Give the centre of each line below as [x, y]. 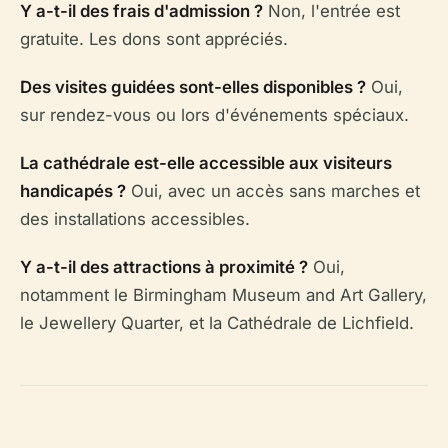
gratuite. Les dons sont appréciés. [154, 38]
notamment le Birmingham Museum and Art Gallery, [223, 294]
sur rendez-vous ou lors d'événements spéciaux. [214, 114]
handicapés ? [73, 190]
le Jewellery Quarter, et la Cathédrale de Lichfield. [217, 322]
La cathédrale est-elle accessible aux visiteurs [206, 162]
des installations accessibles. [135, 218]
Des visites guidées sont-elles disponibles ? [193, 86]
